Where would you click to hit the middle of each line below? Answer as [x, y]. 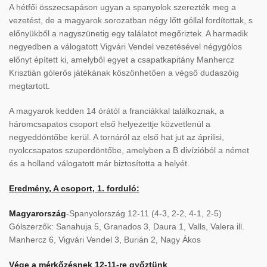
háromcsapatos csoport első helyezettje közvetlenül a [110, 124]
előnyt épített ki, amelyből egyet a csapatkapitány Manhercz [122, 59]
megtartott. [30, 86]
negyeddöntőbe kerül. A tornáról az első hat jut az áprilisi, [117, 137]
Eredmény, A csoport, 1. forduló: [74, 188]
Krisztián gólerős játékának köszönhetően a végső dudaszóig [124, 72]
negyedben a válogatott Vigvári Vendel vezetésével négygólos [125, 46]
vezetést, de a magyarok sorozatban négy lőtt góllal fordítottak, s [131, 20]
